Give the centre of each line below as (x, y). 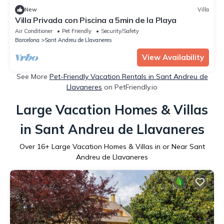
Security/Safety (120, 31)
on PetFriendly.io (130, 87)
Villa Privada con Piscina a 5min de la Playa (96, 20)
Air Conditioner (34, 31)
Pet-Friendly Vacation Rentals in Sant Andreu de (128, 76)
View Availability (173, 57)
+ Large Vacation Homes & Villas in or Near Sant (125, 146)
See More (33, 76)
